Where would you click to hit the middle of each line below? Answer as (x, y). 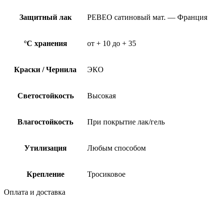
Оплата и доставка (35, 192)
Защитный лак (45, 17)
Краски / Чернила (45, 69)
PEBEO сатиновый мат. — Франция (147, 17)
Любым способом (116, 148)
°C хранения (45, 43)
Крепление (45, 174)
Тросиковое (106, 174)
